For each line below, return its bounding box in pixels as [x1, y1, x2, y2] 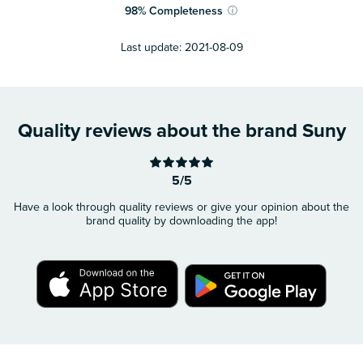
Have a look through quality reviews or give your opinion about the [14, 200, 349, 215]
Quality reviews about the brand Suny [17, 119, 346, 143]
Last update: [120, 41, 181, 55]
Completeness [149, 3, 224, 18]
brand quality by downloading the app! [86, 214, 277, 228]
